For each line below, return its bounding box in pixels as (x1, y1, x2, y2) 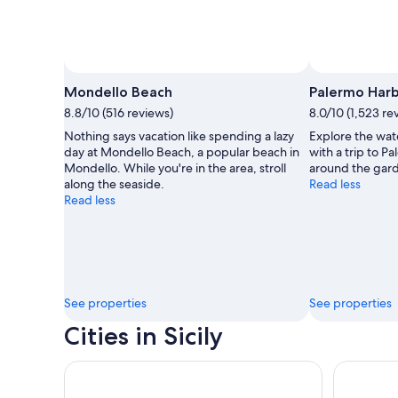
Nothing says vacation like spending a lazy (64, 127, 294, 144)
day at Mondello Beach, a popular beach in (64, 143, 299, 160)
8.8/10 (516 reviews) (64, 104, 173, 121)
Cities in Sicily (64, 320, 223, 351)
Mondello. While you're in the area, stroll (64, 159, 286, 176)
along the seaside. (64, 175, 164, 192)
